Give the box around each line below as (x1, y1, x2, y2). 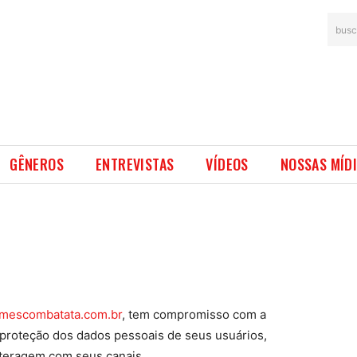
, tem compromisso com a (122, 307, 266, 322)
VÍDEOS (206, 154, 249, 175)
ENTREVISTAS (96, 154, 175, 175)
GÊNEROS (10, 154, 65, 175)
